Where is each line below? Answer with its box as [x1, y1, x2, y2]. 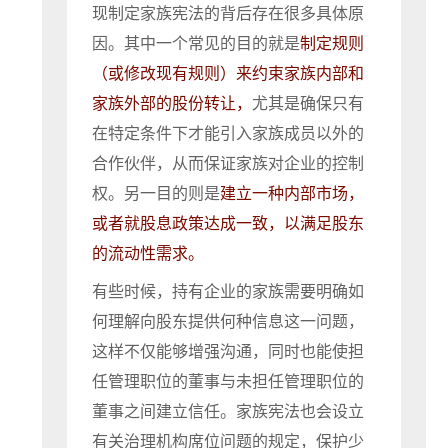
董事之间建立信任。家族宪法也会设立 [92, 400, 365, 423]
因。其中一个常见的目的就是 [92, 32, 301, 55]
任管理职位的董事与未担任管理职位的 [92, 370, 365, 393]
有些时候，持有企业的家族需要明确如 [92, 280, 365, 303]
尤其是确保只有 [252, 92, 365, 115]
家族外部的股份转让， [92, 92, 253, 115]
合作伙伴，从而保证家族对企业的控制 [92, 152, 365, 175]
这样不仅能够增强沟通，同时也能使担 [92, 340, 365, 363]
